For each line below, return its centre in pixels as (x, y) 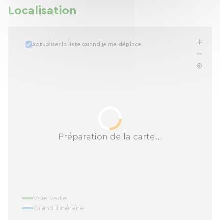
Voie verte (50, 198)
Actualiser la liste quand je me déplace (87, 44)
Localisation (42, 11)
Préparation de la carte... (110, 136)
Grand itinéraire (59, 208)
